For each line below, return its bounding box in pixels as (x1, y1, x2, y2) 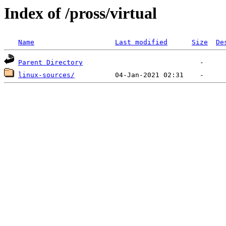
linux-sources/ (18, 71, 75, 79)
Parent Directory (18, 59, 83, 67)
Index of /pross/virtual (4, 4, 157, 22)
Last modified (115, 38, 167, 46)
